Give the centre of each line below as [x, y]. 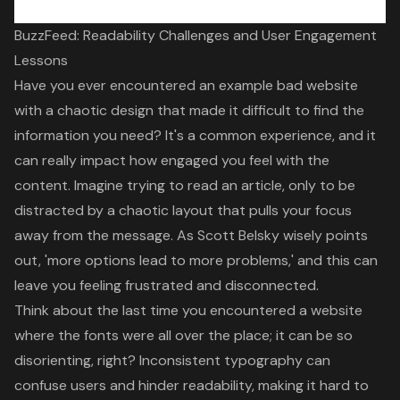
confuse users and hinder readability [133, 386]
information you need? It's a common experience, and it [195, 136]
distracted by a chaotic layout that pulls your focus [183, 211]
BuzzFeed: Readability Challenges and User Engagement [196, 36]
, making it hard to [310, 386]
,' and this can [333, 261]
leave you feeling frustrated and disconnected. [167, 286]
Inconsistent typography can [235, 361]
